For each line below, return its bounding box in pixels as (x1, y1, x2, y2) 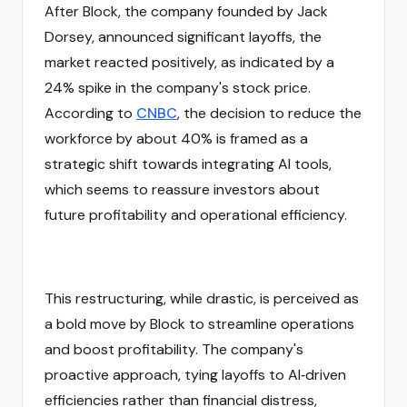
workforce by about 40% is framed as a (45, 129, 308, 148)
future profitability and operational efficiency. (45, 205, 347, 224)
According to (45, 104, 136, 123)
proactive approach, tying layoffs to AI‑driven (45, 365, 346, 384)
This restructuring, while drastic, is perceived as (45, 289, 359, 308)
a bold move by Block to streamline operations (45, 314, 354, 333)
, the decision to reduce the (177, 104, 362, 123)
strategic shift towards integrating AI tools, (45, 154, 332, 174)
